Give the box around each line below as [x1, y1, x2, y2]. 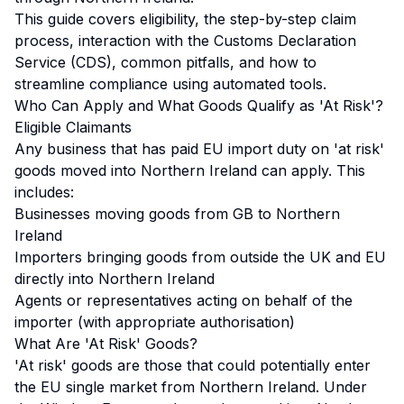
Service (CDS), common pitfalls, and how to [14, 53, 317, 71]
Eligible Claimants [14, 118, 132, 136]
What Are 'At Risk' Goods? [14, 335, 197, 353]
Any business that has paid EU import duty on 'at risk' [14, 140, 384, 158]
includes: [14, 183, 74, 201]
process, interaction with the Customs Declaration [14, 32, 356, 50]
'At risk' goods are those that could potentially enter [14, 356, 371, 374]
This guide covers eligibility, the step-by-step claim [14, 10, 356, 28]
